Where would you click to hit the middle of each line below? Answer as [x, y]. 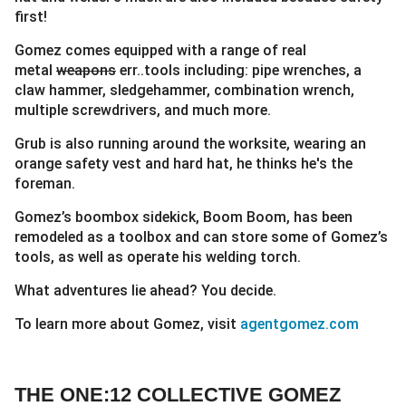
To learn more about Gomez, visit [127, 324]
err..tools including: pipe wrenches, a [239, 70]
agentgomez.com [300, 324]
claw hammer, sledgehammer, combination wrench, [184, 90]
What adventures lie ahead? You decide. [145, 290]
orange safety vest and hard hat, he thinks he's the [184, 163]
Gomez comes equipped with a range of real [160, 50]
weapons [86, 70]
